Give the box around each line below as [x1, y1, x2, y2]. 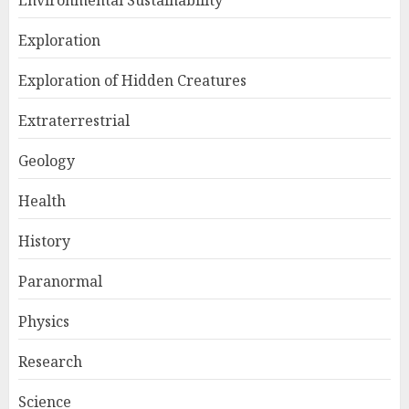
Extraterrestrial [18, 110, 130, 131]
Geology [18, 151, 75, 171]
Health [18, 191, 66, 211]
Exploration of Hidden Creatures [18, 70, 246, 90]
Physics [18, 311, 69, 331]
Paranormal [18, 271, 102, 291]
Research [18, 351, 82, 372]
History [18, 231, 70, 251]
